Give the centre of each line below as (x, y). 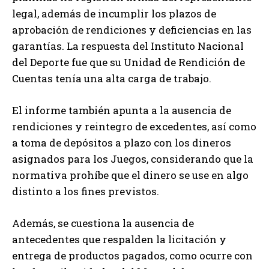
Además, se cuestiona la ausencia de (103, 223)
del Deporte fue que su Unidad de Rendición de (128, 62)
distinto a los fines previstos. (86, 191)
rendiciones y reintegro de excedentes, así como (134, 126)
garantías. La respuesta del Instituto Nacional (128, 46)
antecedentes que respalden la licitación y (119, 239)
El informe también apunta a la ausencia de (122, 110)
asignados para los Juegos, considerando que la (133, 159)
